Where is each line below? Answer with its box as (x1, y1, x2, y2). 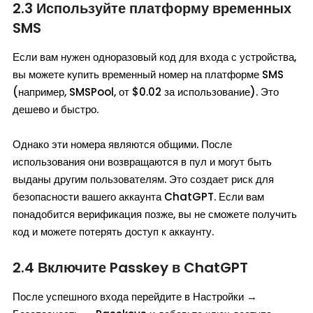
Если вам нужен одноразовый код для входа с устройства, (13, 49, 296, 64)
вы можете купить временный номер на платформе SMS (13, 66, 284, 82)
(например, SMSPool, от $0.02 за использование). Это (13, 84, 279, 99)
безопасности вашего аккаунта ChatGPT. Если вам (13, 189, 264, 204)
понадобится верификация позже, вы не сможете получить (13, 206, 297, 221)
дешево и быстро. (13, 101, 99, 117)
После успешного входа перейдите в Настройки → (13, 289, 257, 304)
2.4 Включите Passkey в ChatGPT (13, 257, 248, 277)
